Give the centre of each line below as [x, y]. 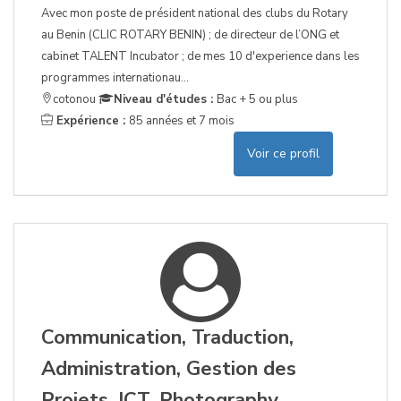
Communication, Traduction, [167, 338]
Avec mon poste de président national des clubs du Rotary [195, 14]
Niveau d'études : [165, 100]
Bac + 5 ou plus [257, 100]
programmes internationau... [115, 78]
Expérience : [91, 121]
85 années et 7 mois [182, 121]
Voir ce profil [283, 154]
